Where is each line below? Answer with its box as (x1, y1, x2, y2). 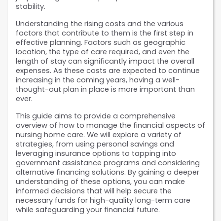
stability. (16, 1, 45, 12)
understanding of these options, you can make (16, 177, 185, 187)
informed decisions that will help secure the (16, 186, 172, 196)
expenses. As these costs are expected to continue (16, 66, 200, 76)
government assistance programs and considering (16, 158, 200, 168)
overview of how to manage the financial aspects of (16, 120, 205, 131)
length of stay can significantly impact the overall (16, 56, 194, 67)
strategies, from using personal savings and (16, 139, 174, 149)
